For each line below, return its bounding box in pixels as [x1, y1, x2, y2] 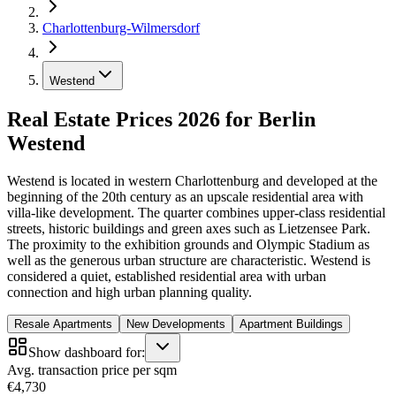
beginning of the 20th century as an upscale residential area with [7, 188, 363, 204]
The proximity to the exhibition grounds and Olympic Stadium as [7, 236, 369, 252]
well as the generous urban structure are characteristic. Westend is [7, 252, 370, 268]
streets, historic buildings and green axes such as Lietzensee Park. [7, 220, 370, 236]
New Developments [126, 316, 225, 331]
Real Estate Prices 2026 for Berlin [7, 107, 316, 131]
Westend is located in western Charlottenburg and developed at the [7, 172, 377, 188]
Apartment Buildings [240, 316, 343, 331]
